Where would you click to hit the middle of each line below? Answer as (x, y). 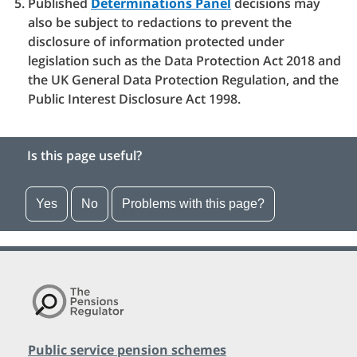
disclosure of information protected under (156, 42)
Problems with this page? (193, 204)
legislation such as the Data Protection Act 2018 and (184, 61)
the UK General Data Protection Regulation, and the (183, 80)
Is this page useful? (84, 156)
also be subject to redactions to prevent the (160, 23)
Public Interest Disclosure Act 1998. (137, 99)
